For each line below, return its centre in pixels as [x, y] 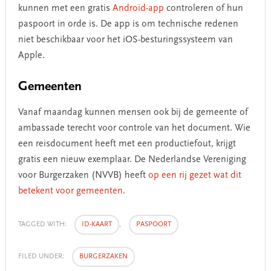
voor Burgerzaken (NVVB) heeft [83, 175]
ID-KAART [96, 224]
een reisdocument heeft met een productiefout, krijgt [127, 144]
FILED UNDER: [42, 256]
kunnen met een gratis [65, 8]
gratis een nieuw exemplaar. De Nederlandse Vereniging [132, 159]
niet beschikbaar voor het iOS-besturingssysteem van [125, 40]
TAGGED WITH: [43, 224]
